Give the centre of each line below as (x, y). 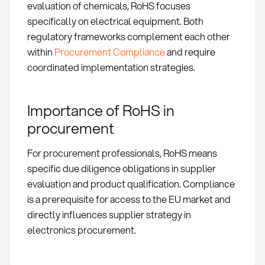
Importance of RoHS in (101, 110)
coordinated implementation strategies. (111, 67)
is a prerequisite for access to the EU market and (129, 199)
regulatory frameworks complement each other (128, 36)
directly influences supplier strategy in (109, 215)
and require (190, 51)
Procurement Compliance (109, 51)
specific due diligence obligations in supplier (121, 169)
